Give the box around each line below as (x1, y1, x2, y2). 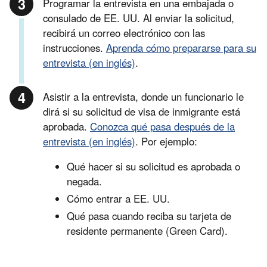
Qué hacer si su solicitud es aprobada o (67, 159, 240, 174)
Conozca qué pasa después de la (90, 119, 235, 134)
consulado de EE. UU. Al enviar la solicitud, (43, 11, 234, 26)
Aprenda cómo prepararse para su (106, 41, 256, 55)
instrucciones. (43, 41, 106, 55)
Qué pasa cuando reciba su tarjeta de (67, 209, 231, 223)
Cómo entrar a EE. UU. (67, 191, 170, 206)
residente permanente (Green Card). (67, 223, 228, 238)
